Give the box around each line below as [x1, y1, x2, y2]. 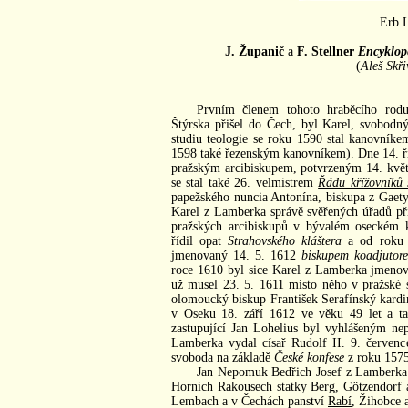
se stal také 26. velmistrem [171, 175, 319, 189]
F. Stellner [296, 44, 354, 58]
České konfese [274, 350, 344, 364]
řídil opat [171, 233, 229, 248]
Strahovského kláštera [228, 233, 342, 248]
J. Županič [224, 44, 284, 58]
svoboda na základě [171, 350, 274, 364]
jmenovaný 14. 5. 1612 [171, 248, 302, 262]
